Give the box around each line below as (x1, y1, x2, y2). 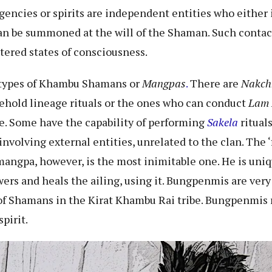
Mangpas (142, 75, 186, 90)
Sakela (207, 114, 240, 129)
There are (188, 75, 241, 90)
